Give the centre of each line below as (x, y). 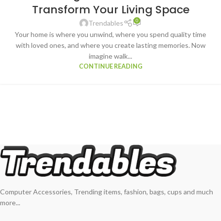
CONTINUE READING (110, 67)
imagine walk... (110, 56)
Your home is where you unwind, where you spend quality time (110, 35)
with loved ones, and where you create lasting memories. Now (110, 45)
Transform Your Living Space (110, 10)
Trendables (106, 23)
